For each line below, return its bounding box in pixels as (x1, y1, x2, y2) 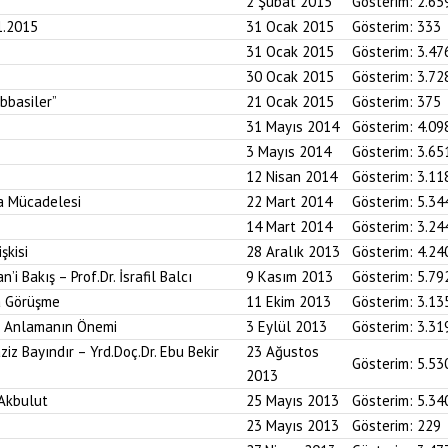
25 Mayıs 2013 (246, 391, 339, 410)
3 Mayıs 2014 (246, 142, 331, 161)
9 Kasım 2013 (246, 267, 333, 286)
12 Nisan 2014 (246, 167, 337, 186)
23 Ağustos (246, 342, 319, 361)
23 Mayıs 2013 (246, 416, 339, 435)
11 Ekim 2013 (246, 292, 331, 311)
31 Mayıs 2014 (246, 117, 339, 136)
